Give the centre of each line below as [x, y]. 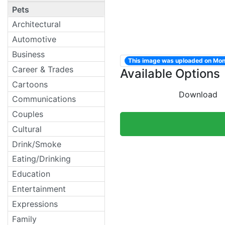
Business [28, 54]
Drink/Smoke [37, 144]
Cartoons [30, 84]
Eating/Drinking [41, 159]
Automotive [34, 39]
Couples [28, 114]
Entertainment [39, 189]
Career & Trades [43, 69]
